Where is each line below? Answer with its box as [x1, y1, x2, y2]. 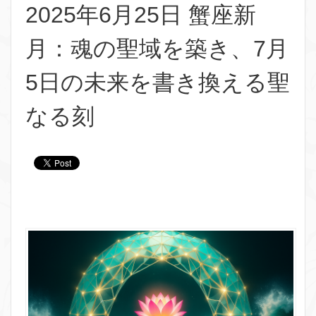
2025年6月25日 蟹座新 [25, 2, 256, 28]
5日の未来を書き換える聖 [25, 70, 290, 95]
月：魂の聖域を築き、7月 [25, 36, 288, 61]
